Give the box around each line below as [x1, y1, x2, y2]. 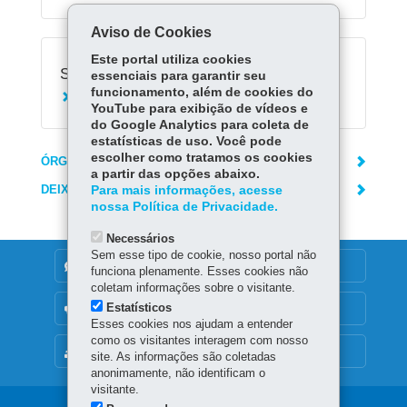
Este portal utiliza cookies [90, 53, 252, 66]
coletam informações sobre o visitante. [90, 281, 295, 294]
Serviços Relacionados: [60, 65, 221, 83]
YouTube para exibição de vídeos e [90, 102, 308, 115]
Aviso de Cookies [90, 25, 212, 40]
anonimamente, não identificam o [90, 366, 265, 380]
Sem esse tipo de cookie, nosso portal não [90, 248, 316, 262]
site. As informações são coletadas [90, 350, 276, 363]
